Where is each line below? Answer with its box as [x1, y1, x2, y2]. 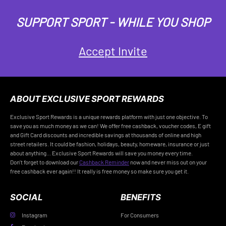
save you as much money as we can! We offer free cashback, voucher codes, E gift [10, 122, 211, 129]
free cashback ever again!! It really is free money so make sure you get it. [10, 167, 189, 175]
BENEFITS [121, 192, 161, 202]
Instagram [22, 211, 48, 219]
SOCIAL [10, 192, 43, 202]
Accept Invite [79, 43, 147, 58]
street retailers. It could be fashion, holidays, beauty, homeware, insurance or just [10, 140, 209, 147]
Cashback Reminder [79, 158, 129, 165]
